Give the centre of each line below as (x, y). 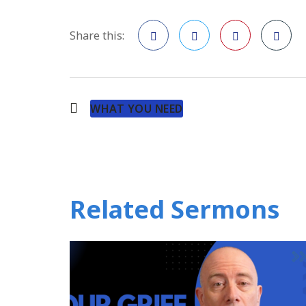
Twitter (199, 68)
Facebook (163, 68)
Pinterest (245, 68)
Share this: (97, 35)
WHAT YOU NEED (137, 109)
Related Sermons (175, 209)
